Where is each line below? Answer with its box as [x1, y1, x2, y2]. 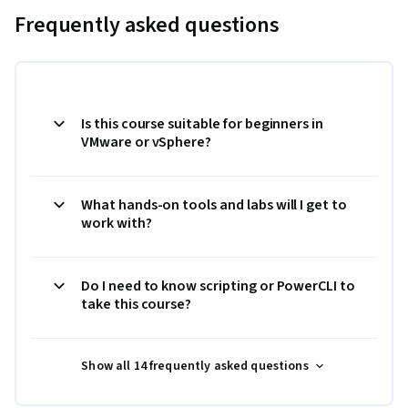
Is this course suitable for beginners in [81, 113, 324, 134]
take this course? [81, 293, 192, 314]
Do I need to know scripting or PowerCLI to [81, 275, 355, 296]
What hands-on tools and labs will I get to [81, 194, 347, 215]
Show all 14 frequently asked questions [81, 356, 309, 375]
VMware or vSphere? [81, 131, 212, 152]
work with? [81, 212, 152, 233]
